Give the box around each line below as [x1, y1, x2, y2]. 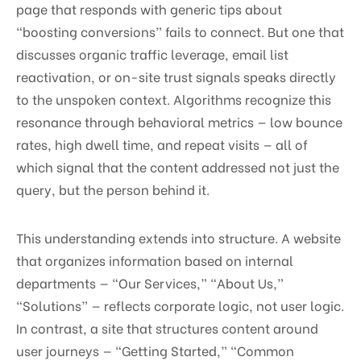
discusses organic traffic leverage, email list [16, 44, 288, 63]
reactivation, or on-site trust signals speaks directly [16, 66, 336, 85]
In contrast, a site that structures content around [16, 317, 318, 337]
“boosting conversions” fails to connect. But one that [16, 21, 344, 40]
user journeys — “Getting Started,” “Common [16, 340, 294, 359]
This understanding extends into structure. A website [16, 227, 341, 247]
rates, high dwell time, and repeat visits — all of [16, 134, 308, 153]
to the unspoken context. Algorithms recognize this [16, 89, 331, 108]
